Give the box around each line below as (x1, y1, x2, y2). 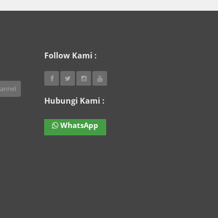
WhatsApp (58, 120, 98, 130)
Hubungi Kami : (44, 95, 105, 107)
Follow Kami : (44, 50, 97, 61)
